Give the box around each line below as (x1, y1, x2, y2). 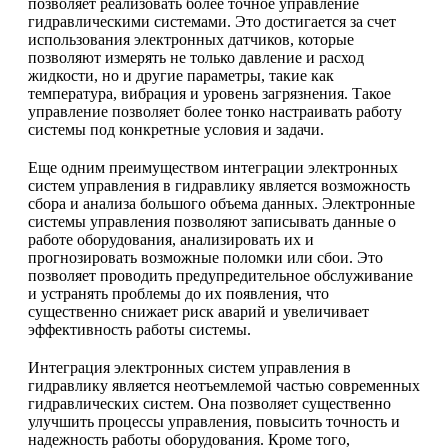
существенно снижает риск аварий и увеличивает (28, 302, 369, 320)
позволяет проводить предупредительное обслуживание (28, 266, 413, 284)
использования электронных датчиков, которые (28, 30, 354, 48)
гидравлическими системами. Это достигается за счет (28, 12, 396, 30)
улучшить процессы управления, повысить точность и (28, 412, 400, 430)
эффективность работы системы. (28, 320, 251, 338)
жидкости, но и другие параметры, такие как (28, 66, 334, 84)
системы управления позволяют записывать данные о (28, 212, 396, 230)
